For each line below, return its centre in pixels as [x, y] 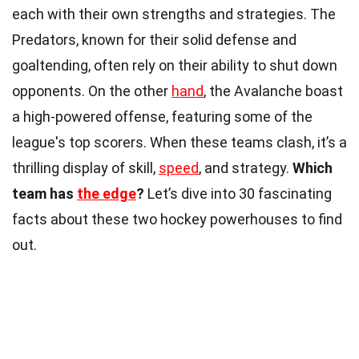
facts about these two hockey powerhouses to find [177, 219]
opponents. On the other [92, 91]
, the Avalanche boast [273, 91]
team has [44, 193]
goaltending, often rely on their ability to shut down [175, 65]
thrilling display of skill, [85, 167]
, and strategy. [246, 167]
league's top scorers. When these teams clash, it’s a [179, 142]
